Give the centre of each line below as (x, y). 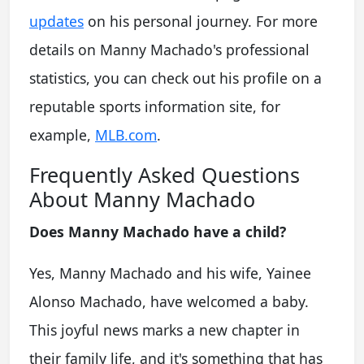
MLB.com (126, 134)
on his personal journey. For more (201, 21)
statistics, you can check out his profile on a (175, 78)
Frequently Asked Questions (165, 174)
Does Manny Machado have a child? (158, 231)
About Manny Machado (142, 199)
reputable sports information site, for (155, 106)
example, (62, 134)
